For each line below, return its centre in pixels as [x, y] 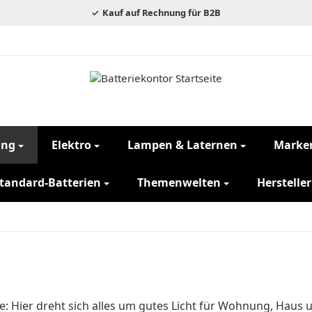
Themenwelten [179, 183]
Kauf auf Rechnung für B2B [161, 12]
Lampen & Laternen [182, 145]
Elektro [71, 145]
